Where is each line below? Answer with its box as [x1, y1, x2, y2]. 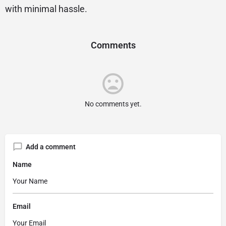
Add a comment [26, 143, 76, 151]
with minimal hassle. [5, 4, 87, 14]
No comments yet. [84, 100, 142, 108]
